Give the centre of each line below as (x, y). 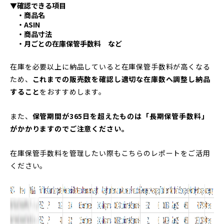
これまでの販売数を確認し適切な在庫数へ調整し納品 (121, 79)
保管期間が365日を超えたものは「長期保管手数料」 (120, 116)
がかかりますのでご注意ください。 (69, 128)
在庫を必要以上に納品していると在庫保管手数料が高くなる (110, 66)
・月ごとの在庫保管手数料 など (66, 43)
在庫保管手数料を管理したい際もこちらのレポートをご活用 (110, 153)
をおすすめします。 (73, 91)
